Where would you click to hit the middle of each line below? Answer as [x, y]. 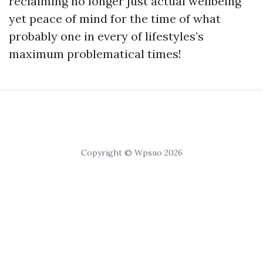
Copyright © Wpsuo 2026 [131, 153]
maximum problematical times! [95, 54]
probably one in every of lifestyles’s [106, 36]
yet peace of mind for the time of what [115, 19]
